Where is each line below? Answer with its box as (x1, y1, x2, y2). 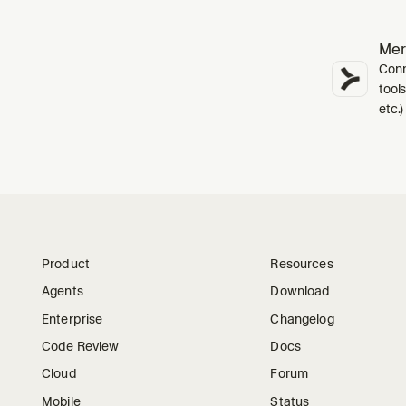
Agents (42, 284, 83, 299)
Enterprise (42, 311, 103, 326)
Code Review (42, 338, 120, 353)
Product (42, 256, 90, 271)
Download (270, 284, 331, 299)
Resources (270, 256, 333, 271)
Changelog (270, 311, 334, 326)
